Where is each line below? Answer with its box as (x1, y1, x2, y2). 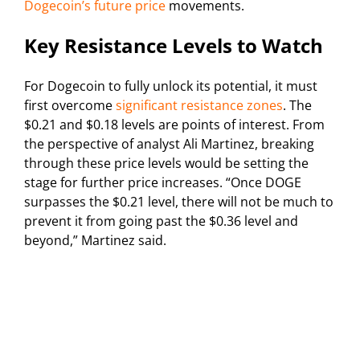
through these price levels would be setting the (24, 154, 309, 173)
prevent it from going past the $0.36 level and (24, 212, 298, 231)
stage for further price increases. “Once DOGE (24, 174, 301, 192)
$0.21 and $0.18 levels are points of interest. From (24, 116, 325, 134)
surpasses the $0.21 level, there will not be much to (24, 193, 333, 211)
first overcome (24, 96, 116, 115)
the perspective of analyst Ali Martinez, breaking (24, 135, 314, 153)
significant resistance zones (116, 96, 283, 115)
